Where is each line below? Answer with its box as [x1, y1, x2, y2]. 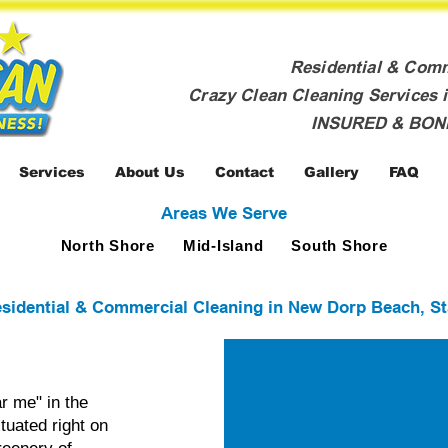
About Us [115, 164, 185, 180]
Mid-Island [182, 237, 264, 254]
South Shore [291, 237, 388, 254]
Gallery [304, 164, 359, 180]
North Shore [60, 237, 155, 254]
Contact [215, 164, 274, 180]
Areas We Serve [161, 207, 287, 223]
